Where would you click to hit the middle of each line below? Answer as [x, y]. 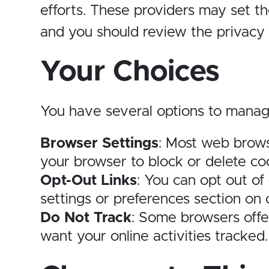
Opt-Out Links [89, 180]
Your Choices [130, 72]
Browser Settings [99, 143]
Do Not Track [86, 218]
